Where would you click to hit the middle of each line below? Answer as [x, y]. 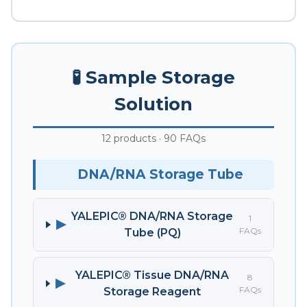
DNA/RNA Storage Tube [160, 174]
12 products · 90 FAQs [153, 138]
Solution [153, 104]
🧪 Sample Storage [153, 77]
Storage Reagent [152, 291]
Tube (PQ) [152, 232]
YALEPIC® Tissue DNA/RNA [152, 275]
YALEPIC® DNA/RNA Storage [152, 216]
